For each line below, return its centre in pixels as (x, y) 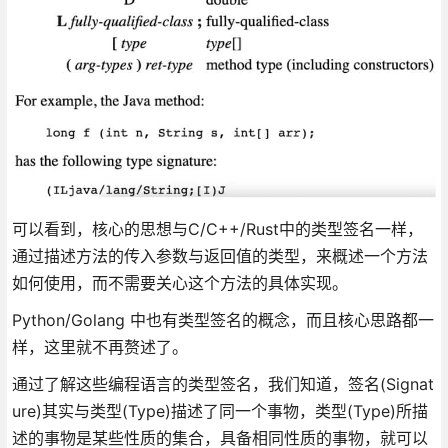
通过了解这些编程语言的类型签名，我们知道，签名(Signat (222, 384)
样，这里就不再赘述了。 (99, 347)
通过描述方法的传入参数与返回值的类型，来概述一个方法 (219, 256)
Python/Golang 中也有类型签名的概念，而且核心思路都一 (222, 320)
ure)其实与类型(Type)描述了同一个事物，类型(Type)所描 (219, 411)
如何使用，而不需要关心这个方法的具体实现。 (179, 283)
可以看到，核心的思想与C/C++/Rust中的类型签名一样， (217, 229)
